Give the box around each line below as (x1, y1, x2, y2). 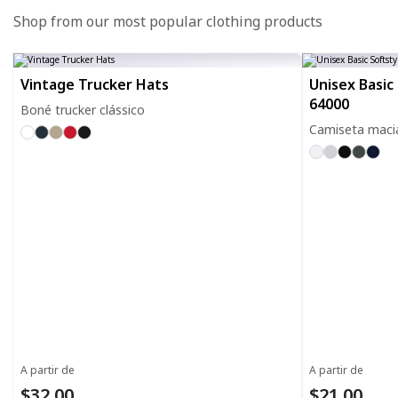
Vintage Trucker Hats (20, 75, 169, 94)
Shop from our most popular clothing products (13, 12, 322, 31)
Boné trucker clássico (20, 101, 145, 118)
